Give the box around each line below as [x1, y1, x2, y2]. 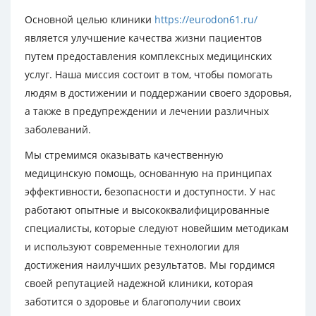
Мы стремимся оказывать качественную [25, 148, 224, 162]
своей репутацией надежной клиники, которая [25, 276, 253, 290]
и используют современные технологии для [25, 240, 240, 253]
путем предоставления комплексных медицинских [25, 49, 272, 63]
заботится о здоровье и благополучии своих [25, 295, 241, 308]
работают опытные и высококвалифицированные [25, 203, 269, 217]
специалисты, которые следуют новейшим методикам [25, 221, 288, 235]
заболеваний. [25, 123, 91, 136]
